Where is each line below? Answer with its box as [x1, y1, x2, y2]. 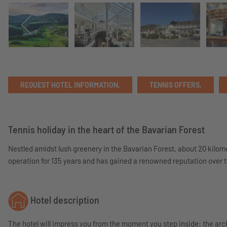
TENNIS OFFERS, [149, 81, 202, 89]
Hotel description [28, 194, 99, 206]
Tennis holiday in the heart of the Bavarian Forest [8, 123, 205, 135]
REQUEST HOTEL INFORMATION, [20, 81, 120, 89]
